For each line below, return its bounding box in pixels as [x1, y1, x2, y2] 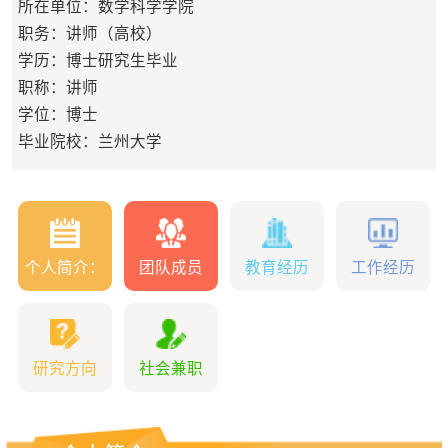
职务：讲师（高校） [17, 25, 162, 43]
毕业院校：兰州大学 [17, 133, 162, 151]
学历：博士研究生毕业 [17, 52, 178, 70]
